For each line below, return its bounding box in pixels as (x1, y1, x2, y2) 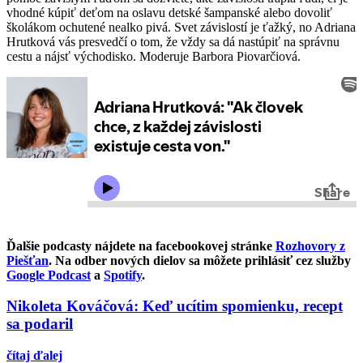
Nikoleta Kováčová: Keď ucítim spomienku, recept (6, 297, 343, 315)
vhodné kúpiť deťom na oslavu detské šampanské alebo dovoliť (6, 5, 332, 19)
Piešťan (6, 253, 49, 267)
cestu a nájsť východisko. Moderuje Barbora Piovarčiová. (6, 49, 301, 63)
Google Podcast (6, 267, 91, 282)
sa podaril (6, 315, 73, 333)
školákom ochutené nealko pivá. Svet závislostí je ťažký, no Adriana (6, 19, 356, 34)
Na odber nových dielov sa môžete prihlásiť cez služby (55, 253, 351, 267)
